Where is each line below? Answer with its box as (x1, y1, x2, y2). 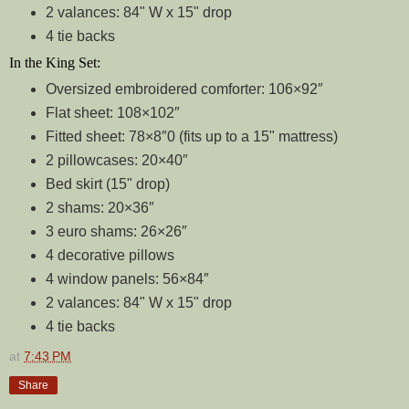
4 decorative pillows (45, 246, 174, 263)
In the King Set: (9, 55, 100, 71)
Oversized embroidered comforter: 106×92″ (45, 81, 323, 97)
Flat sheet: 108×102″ (45, 104, 180, 121)
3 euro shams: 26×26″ (45, 223, 187, 239)
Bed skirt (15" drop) (45, 175, 170, 192)
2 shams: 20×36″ (45, 199, 154, 215)
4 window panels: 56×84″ (45, 270, 209, 287)
